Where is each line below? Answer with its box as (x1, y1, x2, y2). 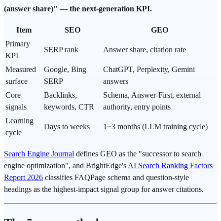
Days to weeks (44, 122, 90, 131)
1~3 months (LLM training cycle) (103, 122, 208, 131)
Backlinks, (44, 91, 77, 100)
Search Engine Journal (4, 149, 74, 158)
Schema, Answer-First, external (103, 91, 201, 100)
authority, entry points (103, 103, 171, 111)
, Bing (67, 65, 86, 74)
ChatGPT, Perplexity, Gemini (103, 65, 195, 74)
